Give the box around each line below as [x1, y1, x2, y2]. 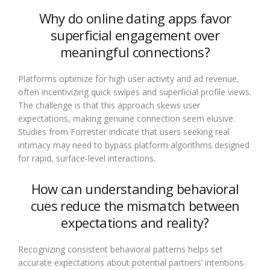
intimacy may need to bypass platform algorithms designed [18, 139, 250, 151]
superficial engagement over [50, 26, 220, 45]
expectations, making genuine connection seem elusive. [18, 113, 235, 125]
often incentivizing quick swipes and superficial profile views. [18, 86, 251, 98]
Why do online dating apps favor [39, 9, 231, 28]
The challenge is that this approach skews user [18, 99, 200, 111]
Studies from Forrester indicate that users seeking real [18, 126, 230, 138]
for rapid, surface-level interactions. [18, 152, 155, 165]
